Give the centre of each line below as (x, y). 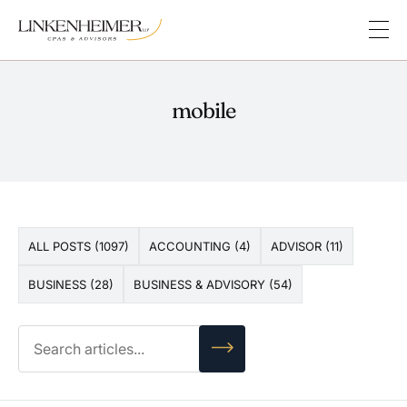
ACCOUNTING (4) (200, 246)
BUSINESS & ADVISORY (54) (213, 284)
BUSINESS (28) (71, 284)
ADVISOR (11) (307, 246)
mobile (203, 110)
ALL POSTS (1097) (79, 246)
